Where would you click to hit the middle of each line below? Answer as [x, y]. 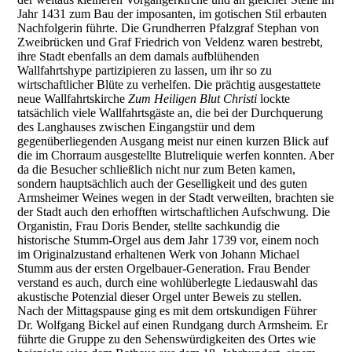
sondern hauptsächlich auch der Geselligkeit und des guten [163, 184]
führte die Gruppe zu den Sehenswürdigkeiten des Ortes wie [167, 339]
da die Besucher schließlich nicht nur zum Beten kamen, [157, 170]
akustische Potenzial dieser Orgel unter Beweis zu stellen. [160, 297]
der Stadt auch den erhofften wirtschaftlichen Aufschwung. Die [174, 212]
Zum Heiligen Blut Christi [194, 99]
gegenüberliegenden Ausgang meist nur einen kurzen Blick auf [173, 141]
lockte [275, 99]
